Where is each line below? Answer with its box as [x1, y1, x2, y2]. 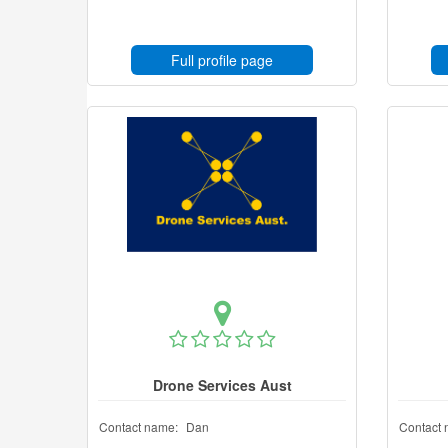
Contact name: [99, 418, 178, 435]
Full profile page [171, 50, 273, 70]
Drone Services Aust [152, 375, 292, 395]
